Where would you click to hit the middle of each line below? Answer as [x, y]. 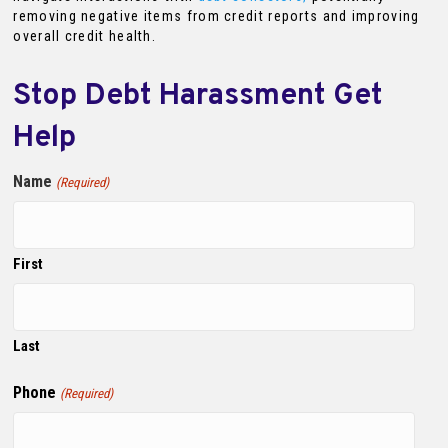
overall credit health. [85, 36]
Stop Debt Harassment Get [198, 97]
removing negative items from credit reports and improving [216, 16]
